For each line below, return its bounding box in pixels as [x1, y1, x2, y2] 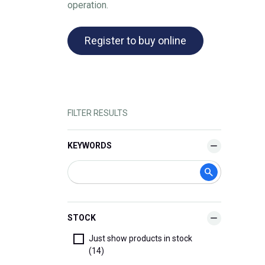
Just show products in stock [89, 233, 192, 243]
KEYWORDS [67, 141, 112, 151]
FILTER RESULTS [67, 108, 128, 118]
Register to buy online [85, 34, 186, 47]
